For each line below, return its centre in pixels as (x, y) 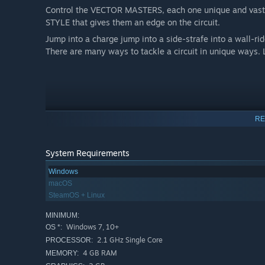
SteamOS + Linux (77, 195)
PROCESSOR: (69, 240)
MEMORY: (62, 253)
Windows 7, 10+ (92, 227)
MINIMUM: (62, 216)
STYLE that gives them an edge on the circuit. (133, 22)
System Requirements (88, 153)
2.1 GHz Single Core (129, 240)
